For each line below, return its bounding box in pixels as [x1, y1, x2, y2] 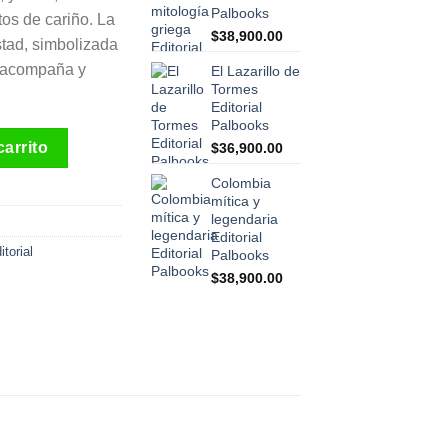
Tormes [211, 80, 258, 97]
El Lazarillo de [211, 62, 300, 79]
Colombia [211, 174, 271, 191]
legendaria [211, 210, 278, 227]
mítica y [211, 192, 260, 209]
